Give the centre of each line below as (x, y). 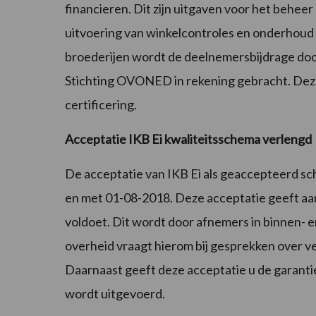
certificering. (101, 105)
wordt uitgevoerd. (115, 294)
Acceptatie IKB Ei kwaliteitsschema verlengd (188, 139)
